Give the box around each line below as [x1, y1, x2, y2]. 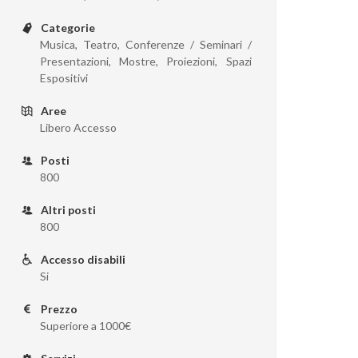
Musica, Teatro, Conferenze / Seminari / [40, 38, 252, 51]
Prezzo [38, 302, 78, 316]
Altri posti [38, 203, 97, 217]
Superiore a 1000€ [40, 319, 132, 332]
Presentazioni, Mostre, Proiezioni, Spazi [40, 54, 252, 68]
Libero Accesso [40, 121, 117, 134]
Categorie [38, 21, 96, 34]
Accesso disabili [38, 253, 126, 266]
